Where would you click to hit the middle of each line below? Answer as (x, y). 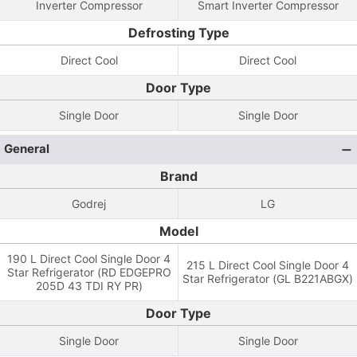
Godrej (89, 204)
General (27, 149)
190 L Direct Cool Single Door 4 (89, 259)
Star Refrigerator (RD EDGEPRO (89, 272)
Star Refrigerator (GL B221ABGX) (268, 279)
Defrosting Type (178, 33)
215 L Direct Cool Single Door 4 (268, 265)
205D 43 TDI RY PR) (89, 286)
